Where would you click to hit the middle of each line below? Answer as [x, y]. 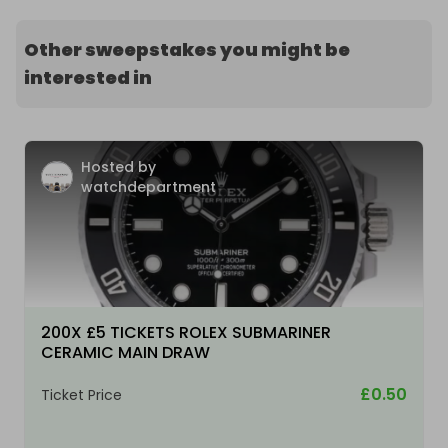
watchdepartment [148, 187]
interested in [88, 78]
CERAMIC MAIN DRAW [125, 353]
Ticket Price [81, 395]
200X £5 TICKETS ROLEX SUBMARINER [186, 333]
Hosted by [118, 167]
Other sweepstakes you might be [187, 50]
